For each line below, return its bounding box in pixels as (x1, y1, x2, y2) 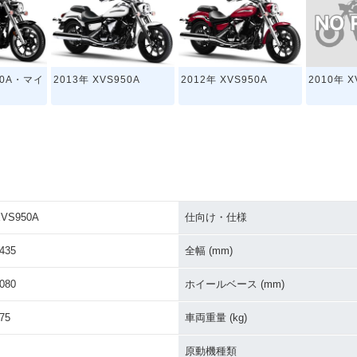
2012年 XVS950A (181, 74, 269, 86)
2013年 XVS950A (53, 74, 141, 86)
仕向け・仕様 (185, 211, 247, 223)
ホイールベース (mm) (185, 278, 284, 290)
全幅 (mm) (185, 245, 233, 257)
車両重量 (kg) (185, 312, 247, 324)
